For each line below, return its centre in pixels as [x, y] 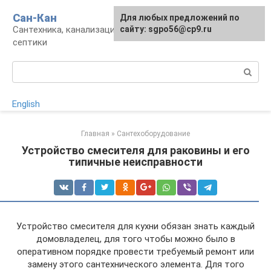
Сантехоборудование [153, 134]
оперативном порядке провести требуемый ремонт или [135, 252]
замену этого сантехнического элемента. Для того [135, 264]
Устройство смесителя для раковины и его [135, 150]
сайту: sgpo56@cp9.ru [166, 29]
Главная [95, 134]
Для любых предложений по [180, 18]
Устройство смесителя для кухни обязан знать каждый [135, 226]
